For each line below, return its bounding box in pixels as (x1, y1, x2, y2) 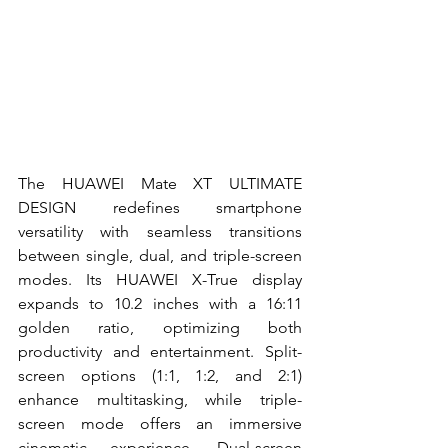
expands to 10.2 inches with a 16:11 (18, 293, 302, 313)
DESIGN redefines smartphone (18, 197, 302, 217)
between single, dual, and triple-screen (18, 245, 302, 265)
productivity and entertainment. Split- (18, 341, 302, 361)
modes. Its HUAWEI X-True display (18, 269, 302, 289)
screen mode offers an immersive (18, 413, 302, 433)
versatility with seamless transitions (18, 221, 302, 241)
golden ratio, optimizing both (18, 317, 302, 337)
